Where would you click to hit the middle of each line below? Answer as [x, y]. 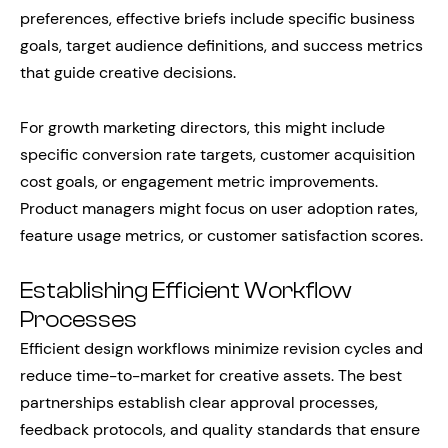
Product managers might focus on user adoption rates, [219, 208]
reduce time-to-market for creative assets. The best [211, 375]
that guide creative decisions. [128, 72]
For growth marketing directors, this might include [202, 127]
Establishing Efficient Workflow [186, 290]
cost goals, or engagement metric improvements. [199, 181]
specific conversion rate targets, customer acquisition [217, 154]
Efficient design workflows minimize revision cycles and [221, 348]
